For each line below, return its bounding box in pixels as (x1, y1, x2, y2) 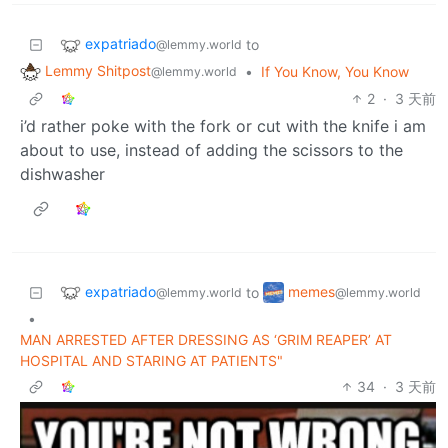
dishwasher (20, 163, 105, 184)
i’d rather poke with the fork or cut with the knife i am (20, 115, 426, 136)
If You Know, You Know (261, 62, 409, 80)
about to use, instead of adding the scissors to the (20, 139, 403, 160)
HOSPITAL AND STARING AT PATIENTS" (20, 351, 283, 369)
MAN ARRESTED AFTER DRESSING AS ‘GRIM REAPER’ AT (20, 330, 392, 348)
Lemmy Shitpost (45, 61, 151, 79)
